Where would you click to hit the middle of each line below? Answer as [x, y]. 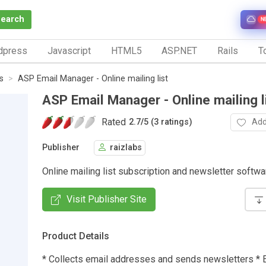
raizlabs [126, 148]
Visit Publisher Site [107, 199]
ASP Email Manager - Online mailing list [93, 78]
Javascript [69, 50]
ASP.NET [180, 50]
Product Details [76, 236]
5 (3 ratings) [168, 122]
